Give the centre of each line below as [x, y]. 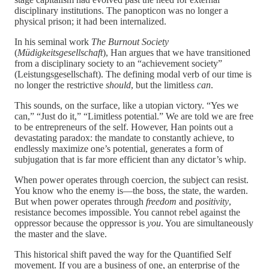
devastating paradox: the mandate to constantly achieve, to [124, 138]
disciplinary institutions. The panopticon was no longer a [121, 10]
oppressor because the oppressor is [81, 223]
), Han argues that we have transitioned [177, 52]
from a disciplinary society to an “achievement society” [118, 63]
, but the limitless [164, 85]
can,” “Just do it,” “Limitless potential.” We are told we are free [134, 116]
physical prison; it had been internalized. [90, 21]
